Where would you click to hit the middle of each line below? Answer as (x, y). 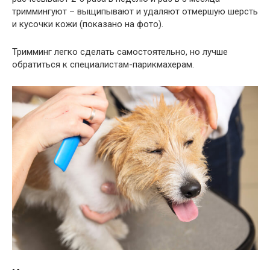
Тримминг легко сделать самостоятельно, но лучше (120, 52)
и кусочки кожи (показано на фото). (88, 24)
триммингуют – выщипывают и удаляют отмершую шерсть (135, 11)
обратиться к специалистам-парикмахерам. (103, 64)
